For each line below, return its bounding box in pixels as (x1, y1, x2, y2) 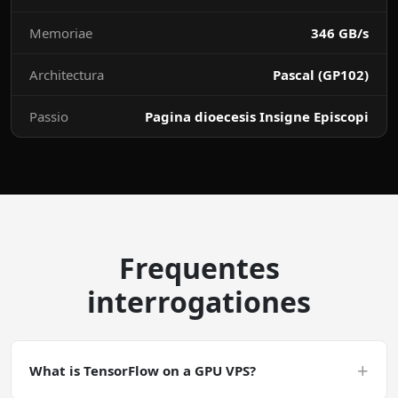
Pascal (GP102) (273, 66, 369, 84)
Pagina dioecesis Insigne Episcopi (145, 107, 369, 125)
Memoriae (29, 24, 92, 42)
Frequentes (118, 249, 280, 287)
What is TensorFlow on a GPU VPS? (29, 361, 256, 379)
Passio (29, 107, 68, 125)
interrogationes (87, 283, 311, 321)
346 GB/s (311, 24, 369, 42)
